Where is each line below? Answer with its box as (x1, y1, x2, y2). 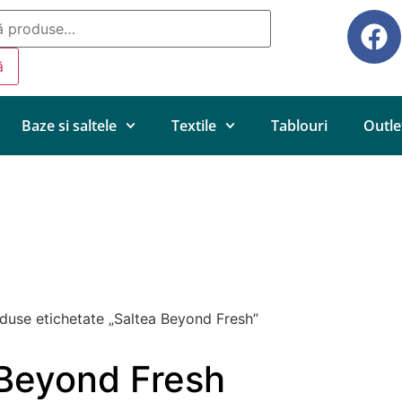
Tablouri (271, 115, 328, 135)
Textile (171, 115, 217, 135)
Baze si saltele (21, 115, 117, 135)
